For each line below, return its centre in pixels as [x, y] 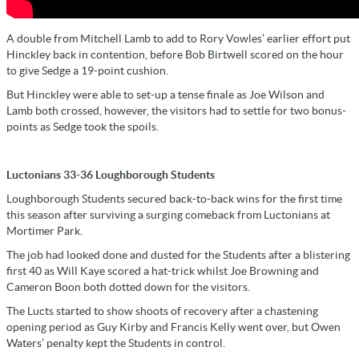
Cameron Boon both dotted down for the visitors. [128, 287]
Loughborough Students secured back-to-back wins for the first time [174, 199]
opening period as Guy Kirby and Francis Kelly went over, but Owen [173, 327]
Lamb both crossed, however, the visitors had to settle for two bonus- [176, 111]
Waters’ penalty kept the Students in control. [116, 343]
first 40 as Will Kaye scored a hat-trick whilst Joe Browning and [163, 271]
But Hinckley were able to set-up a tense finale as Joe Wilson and [165, 95]
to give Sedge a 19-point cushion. [87, 71]
